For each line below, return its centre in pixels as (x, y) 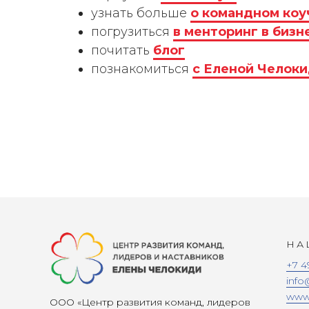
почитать (122, 50)
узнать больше (141, 13)
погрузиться (132, 31)
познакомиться (142, 69)
